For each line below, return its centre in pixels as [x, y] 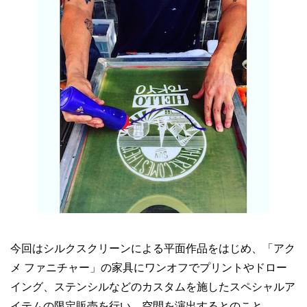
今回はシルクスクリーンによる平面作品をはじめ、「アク [153, 249]
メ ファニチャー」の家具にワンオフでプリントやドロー [149, 268]
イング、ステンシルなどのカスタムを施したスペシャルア [153, 287]
